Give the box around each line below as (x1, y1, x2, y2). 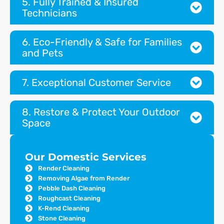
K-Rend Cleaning (37, 204, 89, 212)
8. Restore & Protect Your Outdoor (22, 106, 180, 118)
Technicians (22, 7, 77, 19)
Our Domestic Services (25, 151, 146, 163)
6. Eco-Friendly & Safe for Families (22, 36, 182, 48)
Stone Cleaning (37, 214, 85, 222)
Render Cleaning (37, 164, 89, 172)
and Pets (22, 47, 63, 59)
